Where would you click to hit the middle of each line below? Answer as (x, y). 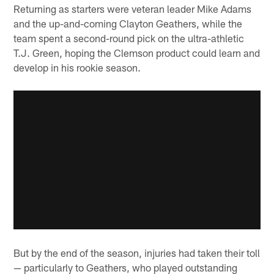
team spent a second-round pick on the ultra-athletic (129, 38)
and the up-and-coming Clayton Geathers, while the (128, 23)
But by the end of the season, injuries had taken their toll (137, 253)
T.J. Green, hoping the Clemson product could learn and (137, 52)
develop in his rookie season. (77, 67)
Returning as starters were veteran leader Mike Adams (133, 8)
